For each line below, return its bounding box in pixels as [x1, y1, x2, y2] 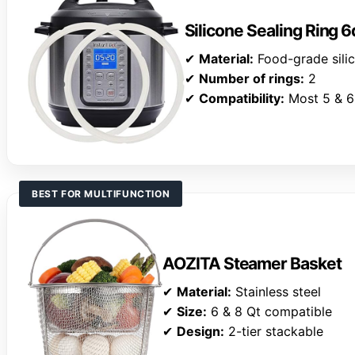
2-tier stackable [224, 323, 323, 340]
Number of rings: [198, 71, 304, 87]
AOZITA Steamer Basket [162, 254, 342, 274]
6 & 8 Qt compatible [207, 303, 332, 320]
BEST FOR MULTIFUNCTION [32, 188, 170, 200]
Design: [177, 323, 224, 340]
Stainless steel [231, 284, 321, 300]
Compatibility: [198, 90, 284, 107]
